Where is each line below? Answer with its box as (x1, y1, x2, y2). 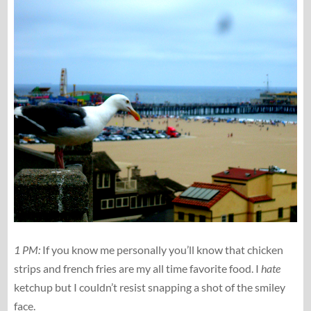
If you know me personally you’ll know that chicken (40, 243, 283, 257)
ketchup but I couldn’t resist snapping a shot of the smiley (13, 280, 285, 294)
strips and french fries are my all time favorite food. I (13, 262, 261, 276)
